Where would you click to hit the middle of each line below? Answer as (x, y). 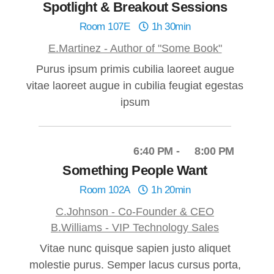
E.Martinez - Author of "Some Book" (135, 49)
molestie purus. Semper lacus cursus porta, (135, 265)
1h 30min (170, 27)
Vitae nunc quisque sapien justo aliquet (135, 249)
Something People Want (135, 171)
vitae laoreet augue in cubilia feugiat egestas (135, 86)
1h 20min (169, 190)
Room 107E (106, 27)
